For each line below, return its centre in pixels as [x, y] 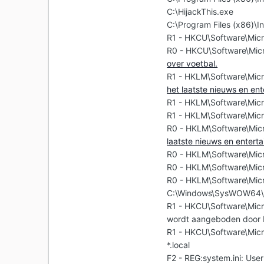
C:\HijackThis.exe [200, 12]
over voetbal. [192, 64]
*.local [179, 245]
